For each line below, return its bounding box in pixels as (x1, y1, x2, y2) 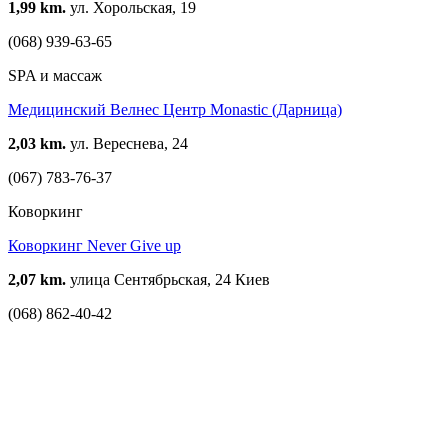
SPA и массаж (8, 66, 102, 84)
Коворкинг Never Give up (8, 236, 181, 254)
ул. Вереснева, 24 (66, 134, 188, 152)
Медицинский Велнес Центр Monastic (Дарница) (8, 100, 342, 118)
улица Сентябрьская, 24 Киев (66, 270, 270, 288)
